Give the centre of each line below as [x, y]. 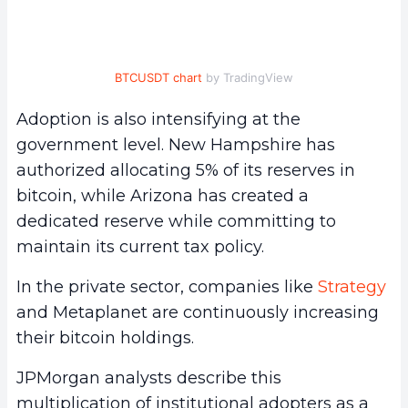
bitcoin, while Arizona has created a [163, 195]
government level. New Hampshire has [176, 144]
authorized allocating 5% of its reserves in [186, 170]
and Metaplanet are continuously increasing [198, 312]
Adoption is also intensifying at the [158, 119]
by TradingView [248, 77]
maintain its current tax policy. [140, 246]
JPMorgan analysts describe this [149, 377]
